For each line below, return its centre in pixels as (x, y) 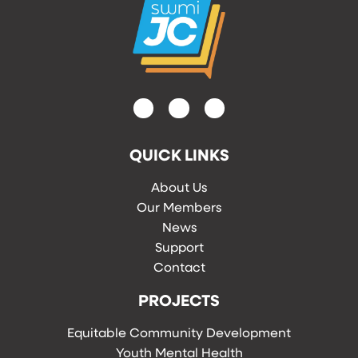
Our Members (179, 206)
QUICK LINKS (179, 154)
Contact (179, 266)
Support (179, 246)
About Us (179, 186)
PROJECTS (179, 299)
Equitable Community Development (179, 332)
